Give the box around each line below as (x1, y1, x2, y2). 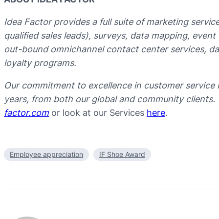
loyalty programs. (4, 57, 76, 68)
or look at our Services (49, 107, 147, 118)
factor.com (4, 107, 49, 118)
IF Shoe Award (99, 150, 145, 159)
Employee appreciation (10, 150, 83, 159)
